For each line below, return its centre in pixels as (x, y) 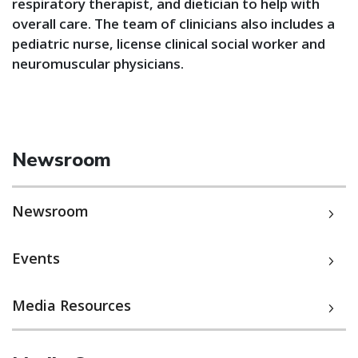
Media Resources (72, 305)
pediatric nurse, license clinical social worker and (169, 44)
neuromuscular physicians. (98, 64)
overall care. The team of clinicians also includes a (173, 24)
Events (36, 258)
